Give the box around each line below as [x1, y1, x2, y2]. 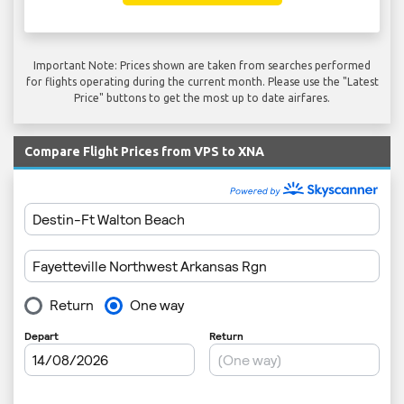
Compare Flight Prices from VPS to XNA [24, 143, 264, 159]
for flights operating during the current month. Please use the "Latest [25, 75, 379, 87]
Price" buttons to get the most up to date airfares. [74, 91, 330, 104]
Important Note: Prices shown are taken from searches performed [33, 59, 371, 71]
